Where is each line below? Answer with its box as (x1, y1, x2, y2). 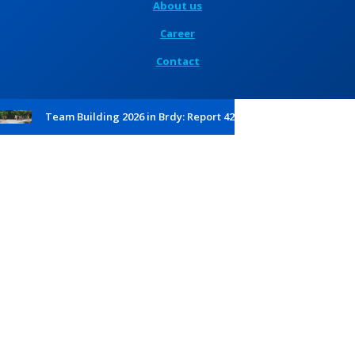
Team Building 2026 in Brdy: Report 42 (45, 109, 235, 124)
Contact (155, 54, 200, 69)
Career (160, 26, 195, 41)
